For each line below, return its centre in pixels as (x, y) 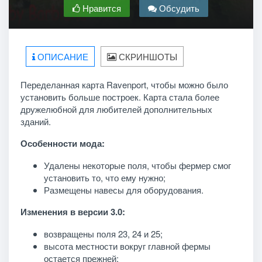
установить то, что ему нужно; (104, 177)
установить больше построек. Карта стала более (120, 96)
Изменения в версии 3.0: (73, 211)
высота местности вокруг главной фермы (127, 246)
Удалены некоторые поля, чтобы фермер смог (137, 165)
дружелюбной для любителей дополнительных (116, 109)
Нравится (100, 8)
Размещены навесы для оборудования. (123, 189)
